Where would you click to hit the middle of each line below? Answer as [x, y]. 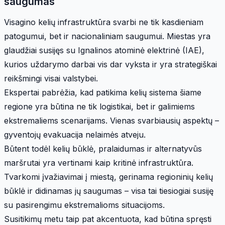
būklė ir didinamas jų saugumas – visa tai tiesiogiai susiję [109, 191]
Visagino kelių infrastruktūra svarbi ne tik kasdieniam [104, 22]
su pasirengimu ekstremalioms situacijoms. [84, 205]
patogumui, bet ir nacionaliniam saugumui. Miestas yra [107, 36]
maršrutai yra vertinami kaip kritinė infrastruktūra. [99, 162]
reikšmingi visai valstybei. [51, 78]
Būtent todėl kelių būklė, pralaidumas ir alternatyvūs [103, 148]
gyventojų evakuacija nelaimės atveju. [75, 134]
